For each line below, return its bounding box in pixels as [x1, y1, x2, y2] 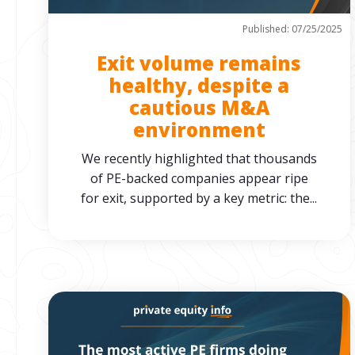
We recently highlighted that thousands [81, 150, 317, 167]
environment [132, 116, 265, 143]
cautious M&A [128, 94, 269, 120]
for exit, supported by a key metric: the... [81, 189, 318, 207]
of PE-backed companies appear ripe [90, 170, 308, 187]
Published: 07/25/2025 [242, 22, 342, 36]
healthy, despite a [109, 72, 290, 98]
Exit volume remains [97, 50, 302, 76]
